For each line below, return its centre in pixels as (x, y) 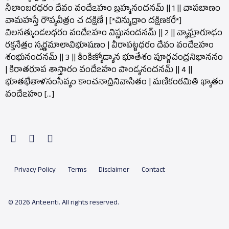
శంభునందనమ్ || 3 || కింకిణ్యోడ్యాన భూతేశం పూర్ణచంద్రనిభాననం (114, 59)
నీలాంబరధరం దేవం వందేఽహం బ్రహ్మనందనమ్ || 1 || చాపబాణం (113, 9)
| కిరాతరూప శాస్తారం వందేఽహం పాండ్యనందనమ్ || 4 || (99, 71)
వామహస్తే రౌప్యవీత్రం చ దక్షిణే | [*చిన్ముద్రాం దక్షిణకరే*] (93, 22)
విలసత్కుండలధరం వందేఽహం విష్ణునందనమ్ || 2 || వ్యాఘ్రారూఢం (114, 34)
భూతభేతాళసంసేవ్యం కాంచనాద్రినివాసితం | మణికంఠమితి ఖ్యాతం (114, 83)
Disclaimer (114, 171)
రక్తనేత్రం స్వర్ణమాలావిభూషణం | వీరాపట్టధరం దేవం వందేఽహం (109, 46)
